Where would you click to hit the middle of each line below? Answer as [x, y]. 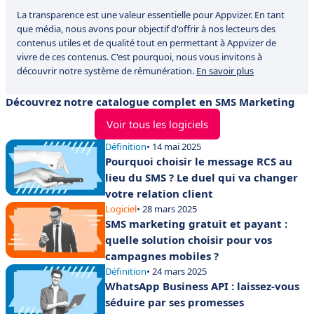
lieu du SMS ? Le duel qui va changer [202, 177]
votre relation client [159, 193]
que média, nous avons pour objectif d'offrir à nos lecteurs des [146, 29]
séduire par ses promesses [175, 302]
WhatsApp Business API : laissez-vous [202, 286]
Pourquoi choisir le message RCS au [199, 161]
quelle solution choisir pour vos [189, 240]
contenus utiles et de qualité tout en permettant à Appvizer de [146, 43]
